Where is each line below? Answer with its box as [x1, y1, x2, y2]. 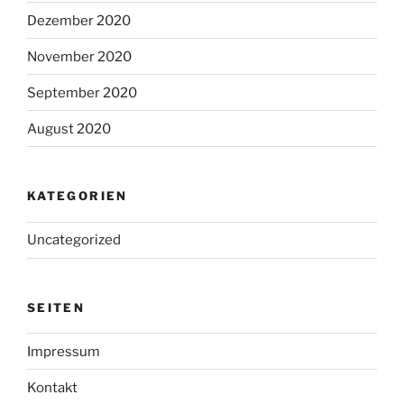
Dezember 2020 [27, 12, 131, 29]
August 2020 [27, 120, 111, 137]
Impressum [27, 343, 100, 360]
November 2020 [27, 48, 132, 65]
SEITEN [27, 299, 86, 315]
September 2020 [27, 84, 137, 101]
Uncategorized [27, 232, 121, 249]
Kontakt [27, 379, 78, 396]
